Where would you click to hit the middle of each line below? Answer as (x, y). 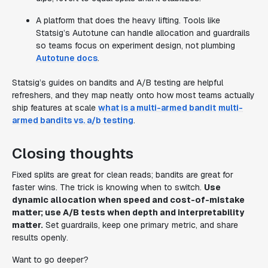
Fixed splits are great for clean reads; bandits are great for (123, 175)
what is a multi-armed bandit (157, 108)
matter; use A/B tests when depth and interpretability (128, 212)
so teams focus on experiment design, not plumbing (135, 45)
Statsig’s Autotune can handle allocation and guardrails (143, 33)
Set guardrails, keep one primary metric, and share (141, 225)
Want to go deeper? (50, 260)
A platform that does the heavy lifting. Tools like (128, 20)
